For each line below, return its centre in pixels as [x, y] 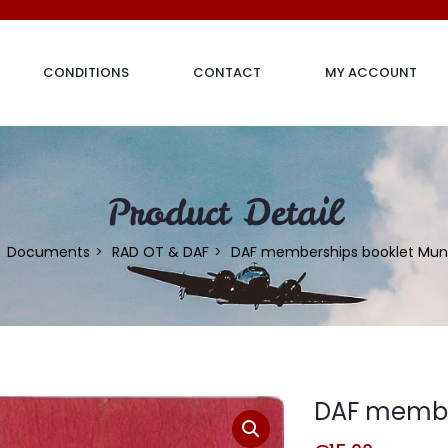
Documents [48, 251]
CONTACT [227, 72]
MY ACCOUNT [371, 72]
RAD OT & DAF [160, 251]
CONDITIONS [86, 72]
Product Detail [224, 211]
